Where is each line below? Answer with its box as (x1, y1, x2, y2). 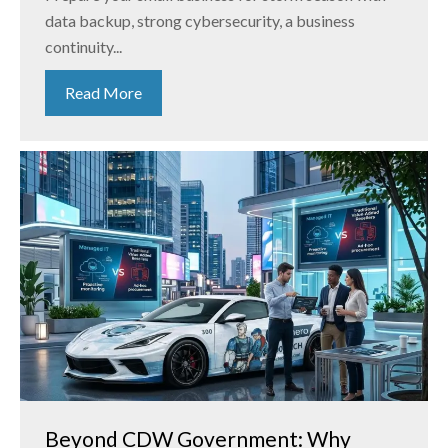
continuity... (45, 37, 122, 57)
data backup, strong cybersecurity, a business (45, 11, 355, 31)
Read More (65, 83, 142, 103)
